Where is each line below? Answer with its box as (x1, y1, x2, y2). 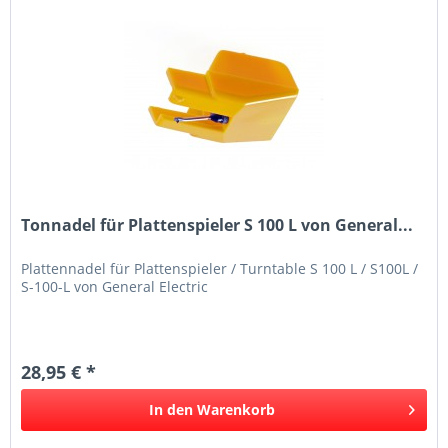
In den (149, 400, 194, 420)
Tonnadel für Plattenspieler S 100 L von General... (21, 214, 414, 237)
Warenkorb (197, 400, 276, 420)
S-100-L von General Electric (21, 277, 209, 297)
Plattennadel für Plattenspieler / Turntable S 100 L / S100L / (21, 259, 419, 279)
